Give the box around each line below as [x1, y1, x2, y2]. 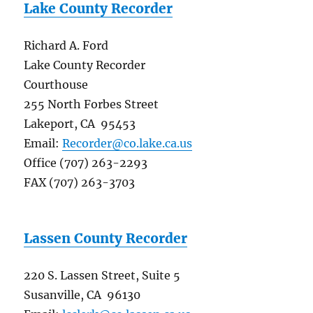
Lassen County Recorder [24, 230, 188, 247]
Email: [24, 136, 63, 151]
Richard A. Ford [24, 38, 109, 53]
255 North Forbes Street [24, 97, 159, 112]
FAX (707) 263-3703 [24, 175, 136, 190]
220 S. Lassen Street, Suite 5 [24, 268, 181, 283]
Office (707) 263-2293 [24, 156, 148, 170]
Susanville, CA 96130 [24, 288, 141, 303]
